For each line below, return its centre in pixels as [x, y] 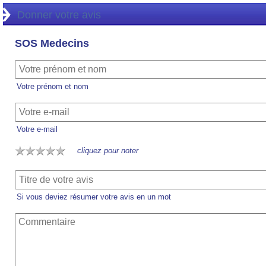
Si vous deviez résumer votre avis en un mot [94, 197]
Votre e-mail [37, 129]
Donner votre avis [59, 15]
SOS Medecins [52, 43]
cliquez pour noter [108, 151]
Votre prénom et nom [53, 86]
